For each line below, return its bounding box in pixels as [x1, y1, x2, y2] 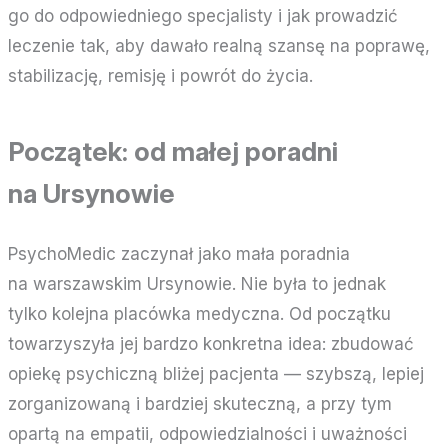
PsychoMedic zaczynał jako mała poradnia [8, 243, 351, 264]
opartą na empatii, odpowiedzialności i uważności [8, 423, 408, 444]
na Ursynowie [8, 177, 176, 209]
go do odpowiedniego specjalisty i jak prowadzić [8, 5, 399, 26]
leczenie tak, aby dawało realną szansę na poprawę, [8, 35, 431, 56]
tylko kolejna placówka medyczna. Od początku [8, 303, 392, 324]
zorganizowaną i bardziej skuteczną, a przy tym [8, 393, 393, 414]
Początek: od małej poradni [8, 135, 339, 167]
